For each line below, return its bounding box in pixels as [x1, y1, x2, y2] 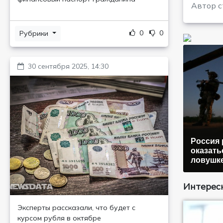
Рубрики [19, 29, 50, 38]
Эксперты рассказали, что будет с [17, 203, 135, 212]
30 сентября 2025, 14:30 [28, 62, 109, 71]
